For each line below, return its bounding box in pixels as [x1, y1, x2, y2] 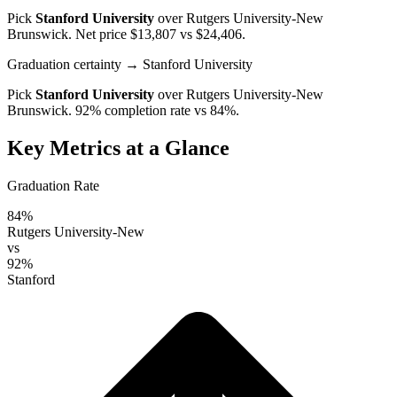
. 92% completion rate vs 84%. [68, 102, 239, 118]
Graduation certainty [7, 56, 121, 72]
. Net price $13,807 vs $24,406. [68, 26, 245, 42]
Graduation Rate [7, 177, 99, 193]
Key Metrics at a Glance [7, 136, 230, 160]
